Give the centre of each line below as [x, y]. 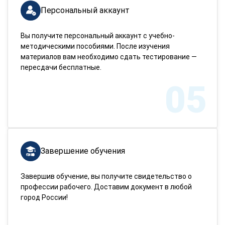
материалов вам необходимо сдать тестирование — [109, 57]
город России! [44, 197]
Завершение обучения [83, 151]
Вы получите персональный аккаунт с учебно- [98, 36]
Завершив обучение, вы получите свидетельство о [106, 176]
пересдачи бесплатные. [61, 67]
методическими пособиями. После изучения [95, 46]
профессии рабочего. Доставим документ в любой [106, 187]
